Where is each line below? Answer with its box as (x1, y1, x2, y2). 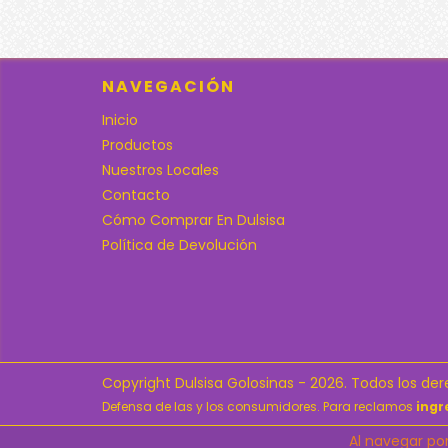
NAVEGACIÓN (102, 74, 235, 98)
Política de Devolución (102, 234, 257, 255)
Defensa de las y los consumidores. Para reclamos (102, 397, 413, 415)
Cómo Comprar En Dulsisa (102, 209, 285, 230)
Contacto (102, 184, 170, 205)
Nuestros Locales (102, 159, 219, 180)
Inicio (102, 109, 138, 130)
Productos (102, 134, 173, 155)
